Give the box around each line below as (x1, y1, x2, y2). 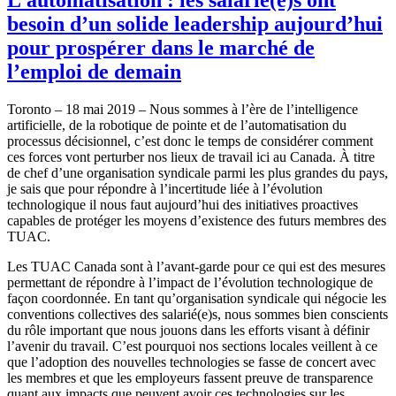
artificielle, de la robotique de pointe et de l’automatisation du (7, 117, 346, 133)
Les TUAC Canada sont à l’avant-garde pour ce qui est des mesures (7, 258, 385, 274)
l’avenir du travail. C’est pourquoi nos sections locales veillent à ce (7, 338, 377, 354)
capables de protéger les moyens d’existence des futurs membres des (7, 212, 386, 228)
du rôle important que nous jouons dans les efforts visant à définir (7, 322, 369, 338)
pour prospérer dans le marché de (7, 35, 315, 59)
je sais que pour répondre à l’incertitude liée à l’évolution (7, 180, 323, 196)
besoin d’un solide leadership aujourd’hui (7, 11, 383, 35)
